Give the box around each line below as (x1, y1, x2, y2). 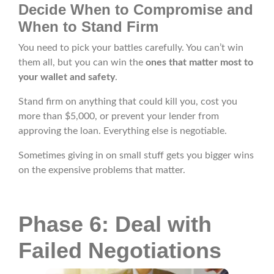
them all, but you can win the (18, 57, 143, 68)
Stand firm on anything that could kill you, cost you (18, 97, 237, 107)
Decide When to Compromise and (18, 1, 253, 18)
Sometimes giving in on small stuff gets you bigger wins (18, 150, 254, 161)
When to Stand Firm (18, 18, 158, 35)
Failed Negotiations (18, 238, 221, 264)
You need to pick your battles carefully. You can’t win (18, 43, 243, 53)
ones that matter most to (143, 57, 253, 68)
